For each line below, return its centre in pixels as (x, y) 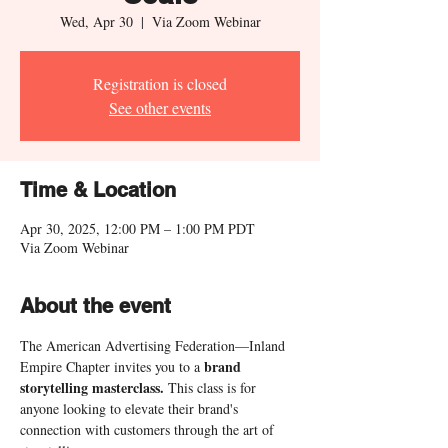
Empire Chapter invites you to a (112, 366)
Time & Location (98, 189)
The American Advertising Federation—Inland (154, 345)
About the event (95, 305)
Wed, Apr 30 (96, 21)
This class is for (214, 387)
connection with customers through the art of (149, 429)
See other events (160, 107)
